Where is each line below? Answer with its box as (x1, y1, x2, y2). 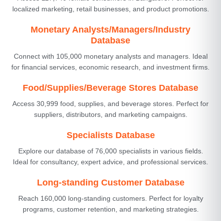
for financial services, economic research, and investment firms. (11, 63, 210, 71)
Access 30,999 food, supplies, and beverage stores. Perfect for (12, 99, 209, 108)
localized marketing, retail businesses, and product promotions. (12, 4, 209, 13)
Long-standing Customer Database (37, 177, 184, 187)
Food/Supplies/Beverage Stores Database (23, 82, 198, 93)
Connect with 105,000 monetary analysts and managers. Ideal (13, 52, 208, 60)
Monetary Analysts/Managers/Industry (31, 24, 190, 35)
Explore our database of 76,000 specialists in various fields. (18, 147, 203, 155)
